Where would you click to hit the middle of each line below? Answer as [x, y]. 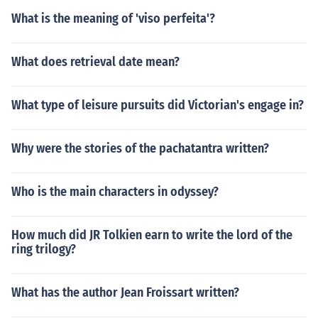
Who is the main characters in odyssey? [115, 192]
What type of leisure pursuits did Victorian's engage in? [158, 105]
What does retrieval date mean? [95, 62]
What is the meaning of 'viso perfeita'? [113, 18]
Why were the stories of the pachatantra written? [140, 148]
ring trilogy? [44, 249]
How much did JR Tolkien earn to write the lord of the [152, 235]
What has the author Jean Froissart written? [125, 292]
